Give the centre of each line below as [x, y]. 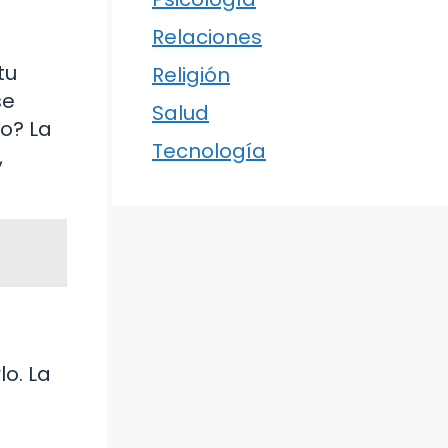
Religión [191, 75]
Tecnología [209, 151]
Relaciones [207, 37]
